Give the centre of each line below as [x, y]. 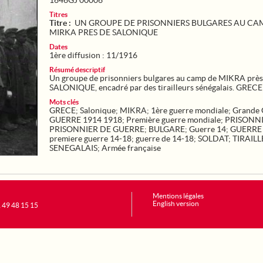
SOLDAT [213, 139]
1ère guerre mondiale [190, 110]
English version [176, 203]
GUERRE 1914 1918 [86, 120]
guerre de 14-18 [165, 139]
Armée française [131, 148]
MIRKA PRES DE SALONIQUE [104, 32]
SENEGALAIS [73, 148]
